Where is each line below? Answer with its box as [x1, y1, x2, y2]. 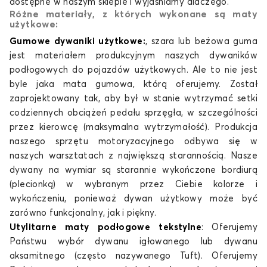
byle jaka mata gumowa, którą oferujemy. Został [10, 80, 257, 89]
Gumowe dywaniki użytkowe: [10, 37, 145, 46]
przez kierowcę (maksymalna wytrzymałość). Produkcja [10, 123, 257, 132]
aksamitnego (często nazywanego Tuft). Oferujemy [10, 252, 257, 260]
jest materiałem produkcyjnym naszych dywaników [10, 51, 257, 60]
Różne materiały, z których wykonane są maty [10, 10, 257, 19]
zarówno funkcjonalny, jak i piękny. [10, 209, 156, 218]
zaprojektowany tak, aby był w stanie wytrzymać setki [10, 94, 257, 103]
